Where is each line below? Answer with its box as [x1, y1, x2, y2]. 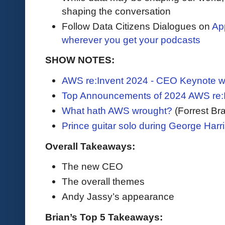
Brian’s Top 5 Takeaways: [45, 211, 163, 222]
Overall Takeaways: [45, 140, 135, 152]
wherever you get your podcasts [62, 34, 200, 46]
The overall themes [62, 176, 145, 187]
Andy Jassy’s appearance [62, 191, 174, 202]
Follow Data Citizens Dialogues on [62, 21, 212, 32]
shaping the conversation [62, 5, 171, 17]
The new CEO [62, 160, 123, 172]
